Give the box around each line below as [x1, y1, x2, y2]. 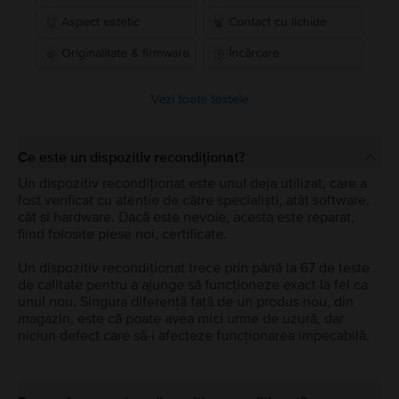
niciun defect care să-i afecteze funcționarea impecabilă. [18, 326, 370, 345]
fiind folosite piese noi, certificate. [18, 224, 227, 243]
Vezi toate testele [151, 90, 248, 107]
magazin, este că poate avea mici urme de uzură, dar [18, 309, 344, 328]
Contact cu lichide [229, 14, 328, 30]
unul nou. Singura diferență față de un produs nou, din [18, 292, 354, 311]
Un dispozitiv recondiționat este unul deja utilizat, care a [18, 174, 367, 192]
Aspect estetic [61, 14, 140, 30]
